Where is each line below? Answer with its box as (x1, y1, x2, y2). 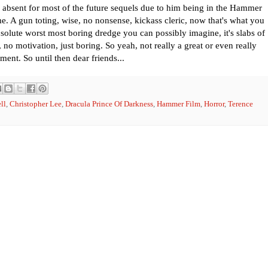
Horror (204, 100, 224, 109)
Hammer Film (157, 100, 200, 109)
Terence (228, 100, 253, 109)
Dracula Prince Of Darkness (65, 100, 153, 109)
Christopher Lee (10, 100, 62, 109)
